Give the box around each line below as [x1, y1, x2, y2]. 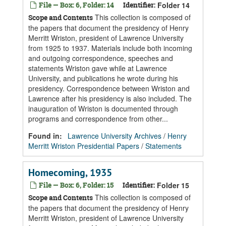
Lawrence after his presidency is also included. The [28, 93, 192, 103]
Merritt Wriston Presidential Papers [28, 141, 139, 151]
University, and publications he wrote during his [28, 73, 178, 83]
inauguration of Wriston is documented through [28, 103, 178, 114]
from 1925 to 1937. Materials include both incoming [28, 43, 192, 53]
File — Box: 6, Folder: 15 [37, 180, 114, 190]
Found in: [28, 131, 64, 141]
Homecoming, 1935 [28, 166, 112, 179]
